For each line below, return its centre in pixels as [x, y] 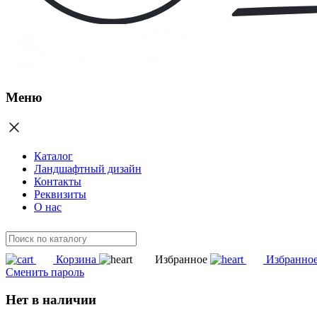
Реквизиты [60, 195]
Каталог [53, 156]
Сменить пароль [45, 272]
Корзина [76, 260]
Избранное [181, 260]
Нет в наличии [51, 299]
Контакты [58, 182]
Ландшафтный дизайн [88, 169]
